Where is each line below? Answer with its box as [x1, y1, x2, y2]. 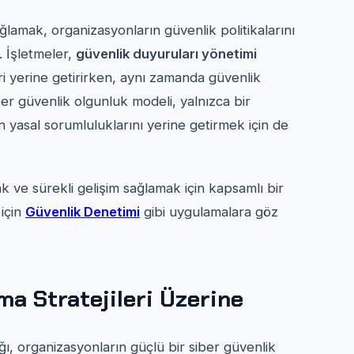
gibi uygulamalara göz [140, 203, 278, 220]
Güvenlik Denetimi [25, 203, 140, 220]
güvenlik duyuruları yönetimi [76, 45, 257, 62]
